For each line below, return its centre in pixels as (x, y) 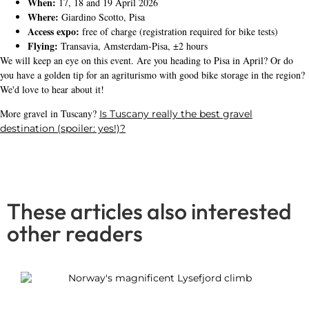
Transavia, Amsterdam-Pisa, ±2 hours (133, 46)
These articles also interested (149, 211)
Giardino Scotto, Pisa (102, 17)
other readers (75, 233)
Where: (43, 17)
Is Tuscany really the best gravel (176, 113)
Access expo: (53, 31)
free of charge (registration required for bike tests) (179, 31)
